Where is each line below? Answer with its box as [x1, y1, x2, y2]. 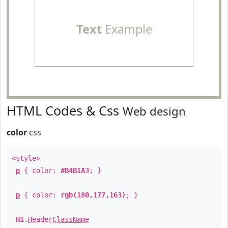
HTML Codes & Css [7, 102, 123, 119]
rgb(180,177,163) [61, 191, 126, 199]
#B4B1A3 [61, 166, 89, 175]
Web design [123, 103, 186, 119]
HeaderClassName [28, 215, 89, 223]
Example [101, 21, 152, 37]
